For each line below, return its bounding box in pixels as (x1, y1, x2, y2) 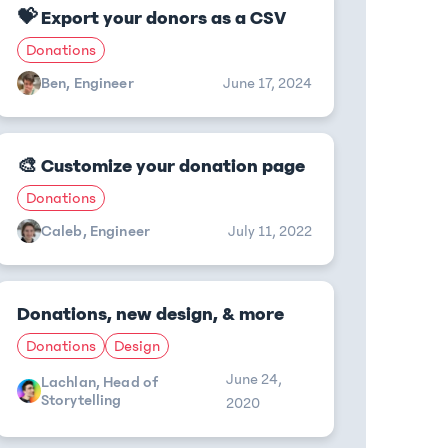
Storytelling (40, 391, 122, 409)
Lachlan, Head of (40, 373, 159, 391)
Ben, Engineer (40, 74, 134, 92)
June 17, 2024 (223, 74, 312, 92)
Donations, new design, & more (16, 303, 284, 325)
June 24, (225, 370, 282, 388)
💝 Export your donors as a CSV (16, 7, 286, 29)
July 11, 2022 (228, 222, 312, 240)
